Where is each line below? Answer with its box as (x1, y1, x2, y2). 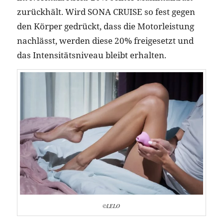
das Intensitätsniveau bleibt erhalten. (16, 49, 166, 61)
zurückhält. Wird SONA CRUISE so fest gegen (16, 5, 195, 17)
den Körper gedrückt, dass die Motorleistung (16, 20, 194, 32)
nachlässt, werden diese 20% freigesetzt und (16, 34, 194, 46)
